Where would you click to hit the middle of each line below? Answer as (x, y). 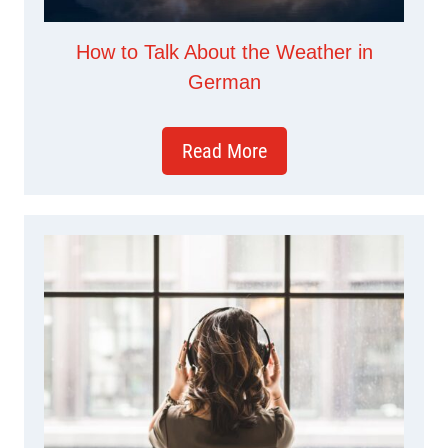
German (224, 82)
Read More (224, 151)
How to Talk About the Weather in (224, 52)
